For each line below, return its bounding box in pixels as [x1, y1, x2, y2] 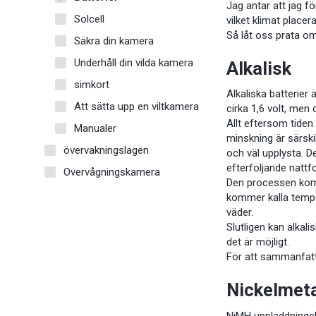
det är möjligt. [226, 236, 290, 249]
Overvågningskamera [63, 165, 160, 178]
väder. [226, 206, 254, 219]
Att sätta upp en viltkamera [74, 99, 199, 113]
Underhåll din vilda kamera [74, 56, 193, 69]
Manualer [74, 121, 116, 135]
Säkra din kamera [74, 34, 154, 47]
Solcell [74, 12, 104, 25]
